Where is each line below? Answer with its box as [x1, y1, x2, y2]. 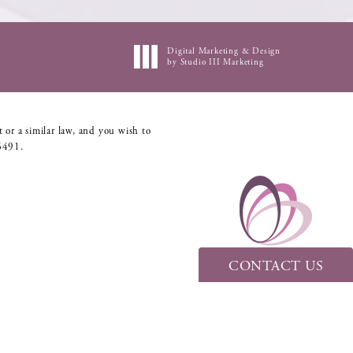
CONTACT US [229, 257, 323, 275]
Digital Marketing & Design [167, 45, 281, 57]
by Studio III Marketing [167, 56, 264, 68]
